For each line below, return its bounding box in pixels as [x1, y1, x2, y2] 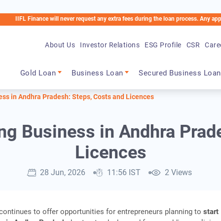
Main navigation [17, 43, 102, 58]
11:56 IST [107, 168, 141, 178]
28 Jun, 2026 [39, 168, 85, 178]
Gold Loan [20, 55, 56, 65]
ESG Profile [145, 27, 182, 36]
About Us [45, 27, 75, 36]
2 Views [164, 168, 192, 178]
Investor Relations [80, 27, 140, 36]
